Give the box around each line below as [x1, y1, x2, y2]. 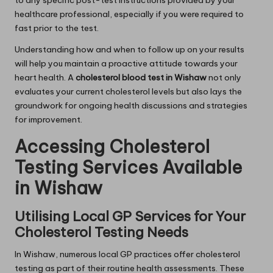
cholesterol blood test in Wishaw [76, 72, 207, 83]
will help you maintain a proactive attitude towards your [15, 58, 238, 69]
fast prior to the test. [15, 23, 99, 34]
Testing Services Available [15, 156, 243, 179]
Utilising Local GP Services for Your [15, 208, 246, 225]
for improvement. [15, 114, 82, 126]
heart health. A [15, 72, 76, 83]
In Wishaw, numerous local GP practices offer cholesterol [15, 249, 240, 260]
